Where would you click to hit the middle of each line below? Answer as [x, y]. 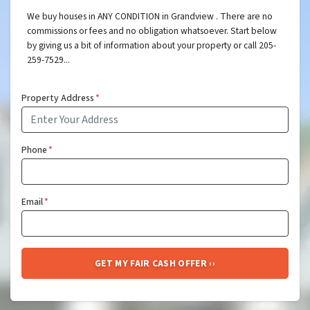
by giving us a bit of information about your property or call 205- [152, 46]
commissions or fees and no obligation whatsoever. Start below [152, 31]
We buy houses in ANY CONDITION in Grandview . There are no [150, 17]
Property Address [58, 98]
